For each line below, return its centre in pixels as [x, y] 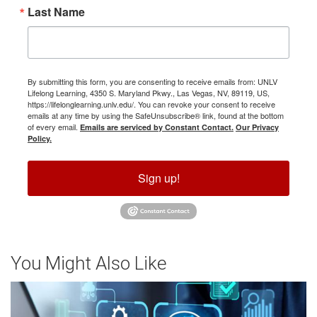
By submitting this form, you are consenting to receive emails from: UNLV [152, 81]
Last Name [56, 11]
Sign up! [158, 178]
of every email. [54, 126]
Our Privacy [257, 127]
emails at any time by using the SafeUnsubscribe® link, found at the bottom [156, 115]
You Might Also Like [88, 264]
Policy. [40, 138]
